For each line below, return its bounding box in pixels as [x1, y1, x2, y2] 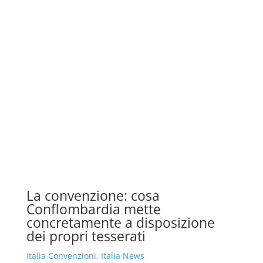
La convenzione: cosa [26, 186, 160, 205]
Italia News [100, 249, 144, 261]
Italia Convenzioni [26, 249, 96, 261]
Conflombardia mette [26, 199, 161, 218]
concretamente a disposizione [26, 213, 215, 232]
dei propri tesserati [26, 226, 146, 245]
